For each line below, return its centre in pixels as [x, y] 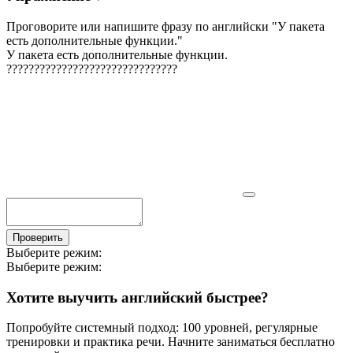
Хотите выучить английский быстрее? [137, 297]
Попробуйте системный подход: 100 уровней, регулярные [162, 328]
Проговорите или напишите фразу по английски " [142, 26]
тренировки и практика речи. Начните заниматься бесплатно [171, 342]
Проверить [38, 237]
